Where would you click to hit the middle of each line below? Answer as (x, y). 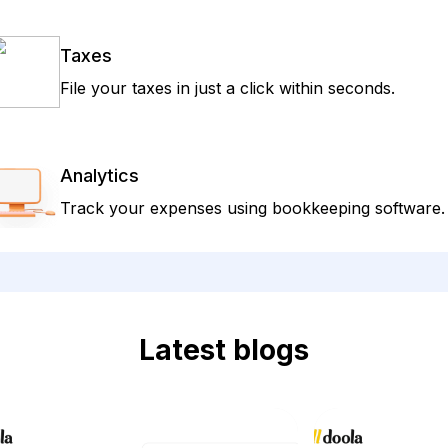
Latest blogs (224, 350)
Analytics (99, 175)
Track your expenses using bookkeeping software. (252, 208)
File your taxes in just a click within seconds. (227, 88)
